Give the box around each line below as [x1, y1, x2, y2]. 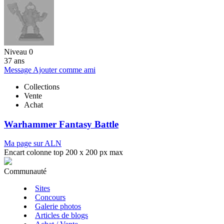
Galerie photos [35, 202, 81, 211]
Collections [24, 82, 59, 91]
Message [4, 65, 33, 74]
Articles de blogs [35, 211, 88, 220]
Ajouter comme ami [33, 65, 95, 74]
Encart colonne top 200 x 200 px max [4, 148, 123, 157]
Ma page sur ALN [4, 139, 61, 148]
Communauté [4, 167, 46, 176]
